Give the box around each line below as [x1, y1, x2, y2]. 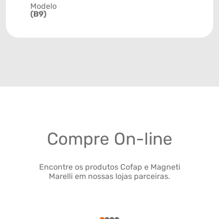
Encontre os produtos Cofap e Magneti [39, 162, 180, 172]
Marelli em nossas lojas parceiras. [49, 172, 170, 181]
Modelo [30, 1, 57, 11]
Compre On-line [46, 129, 173, 150]
